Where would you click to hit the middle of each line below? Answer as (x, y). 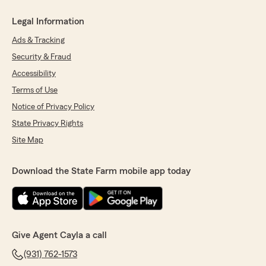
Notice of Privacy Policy (53, 107)
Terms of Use (35, 91)
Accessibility (34, 74)
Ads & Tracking (38, 41)
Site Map (28, 140)
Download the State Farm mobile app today (101, 171)
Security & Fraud (42, 57)
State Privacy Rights (47, 124)
